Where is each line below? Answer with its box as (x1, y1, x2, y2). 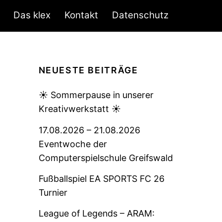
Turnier (38, 187, 67, 198)
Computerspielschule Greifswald (38, 152, 173, 163)
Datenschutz (111, 9, 168, 21)
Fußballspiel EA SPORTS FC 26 (38, 173, 165, 184)
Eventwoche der (38, 138, 107, 149)
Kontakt (64, 9, 99, 21)
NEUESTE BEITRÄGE (38, 65, 138, 76)
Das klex (13, 9, 51, 21)
